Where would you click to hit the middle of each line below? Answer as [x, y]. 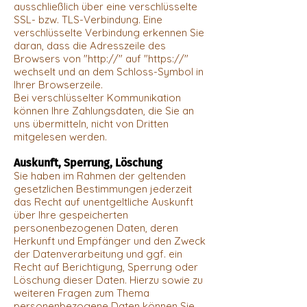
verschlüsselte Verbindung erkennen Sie [109, 32]
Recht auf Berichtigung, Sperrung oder [106, 267]
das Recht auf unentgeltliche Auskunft [103, 201]
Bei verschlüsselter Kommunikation [97, 97]
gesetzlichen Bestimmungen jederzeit [103, 188]
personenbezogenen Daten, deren [96, 228]
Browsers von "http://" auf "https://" [101, 58]
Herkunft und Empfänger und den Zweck [110, 241]
